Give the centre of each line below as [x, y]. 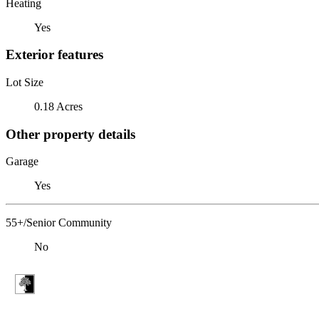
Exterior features [54, 55]
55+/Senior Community [59, 223]
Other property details [70, 134]
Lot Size [25, 82]
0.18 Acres [58, 106]
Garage [22, 162]
